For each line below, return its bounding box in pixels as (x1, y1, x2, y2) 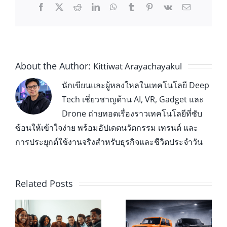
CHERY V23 (172, 201, 214, 212)
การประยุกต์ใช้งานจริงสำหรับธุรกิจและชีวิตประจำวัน (15, 136, 203, 147)
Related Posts (15, 177, 73, 190)
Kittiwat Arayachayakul (93, 60, 182, 72)
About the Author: (15, 59, 93, 72)
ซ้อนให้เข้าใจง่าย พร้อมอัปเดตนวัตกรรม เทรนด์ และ (15, 122, 198, 133)
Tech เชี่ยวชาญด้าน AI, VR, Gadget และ (62, 93, 204, 105)
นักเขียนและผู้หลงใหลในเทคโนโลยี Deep (62, 79, 209, 91)
